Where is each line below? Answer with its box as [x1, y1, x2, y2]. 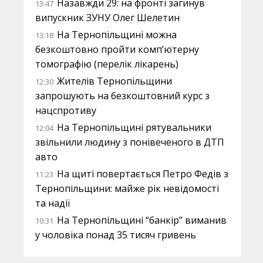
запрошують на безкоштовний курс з [35, 89, 210, 102]
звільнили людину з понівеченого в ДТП [35, 136, 224, 149]
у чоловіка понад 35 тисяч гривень [35, 228, 196, 241]
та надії [35, 197, 70, 210]
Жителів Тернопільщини [57, 75, 172, 87]
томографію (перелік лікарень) [35, 58, 178, 70]
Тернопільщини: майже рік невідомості [35, 182, 219, 195]
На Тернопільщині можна [57, 28, 177, 41]
